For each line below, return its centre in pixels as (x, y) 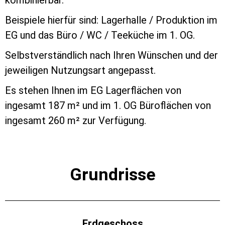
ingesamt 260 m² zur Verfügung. (76, 120)
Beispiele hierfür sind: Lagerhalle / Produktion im (111, 20)
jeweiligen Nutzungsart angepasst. (80, 70)
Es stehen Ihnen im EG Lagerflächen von (93, 90)
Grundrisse (113, 174)
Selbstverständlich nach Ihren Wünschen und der (111, 55)
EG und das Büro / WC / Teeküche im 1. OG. (100, 35)
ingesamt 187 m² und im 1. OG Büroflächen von (108, 105)
